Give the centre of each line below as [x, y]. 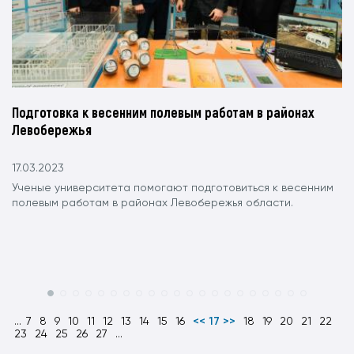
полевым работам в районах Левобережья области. [153, 203]
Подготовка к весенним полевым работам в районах [163, 113]
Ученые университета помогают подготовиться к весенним [173, 188]
